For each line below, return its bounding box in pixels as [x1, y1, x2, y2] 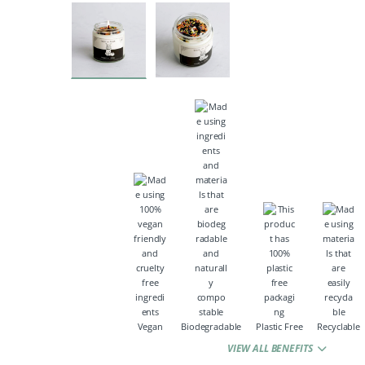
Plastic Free [256, 319, 303, 332]
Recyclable [317, 319, 360, 332]
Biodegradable [181, 319, 242, 332]
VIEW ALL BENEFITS [226, 341, 315, 355]
